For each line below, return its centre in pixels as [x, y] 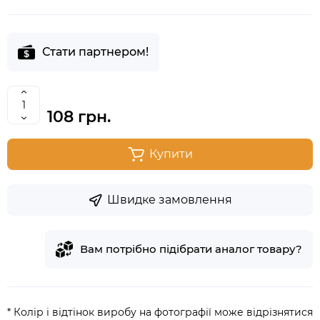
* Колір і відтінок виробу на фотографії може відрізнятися [160, 312]
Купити [171, 154]
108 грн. [79, 117]
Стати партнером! [95, 52]
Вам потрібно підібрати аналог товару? [191, 249]
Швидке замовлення [170, 200]
